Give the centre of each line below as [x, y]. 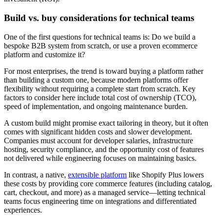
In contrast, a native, [36, 175]
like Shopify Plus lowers [165, 175]
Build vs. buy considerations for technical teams [99, 18]
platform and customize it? [45, 54]
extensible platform [97, 175]
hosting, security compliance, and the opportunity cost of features [104, 149]
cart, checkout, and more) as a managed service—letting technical [105, 192]
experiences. [24, 210]
